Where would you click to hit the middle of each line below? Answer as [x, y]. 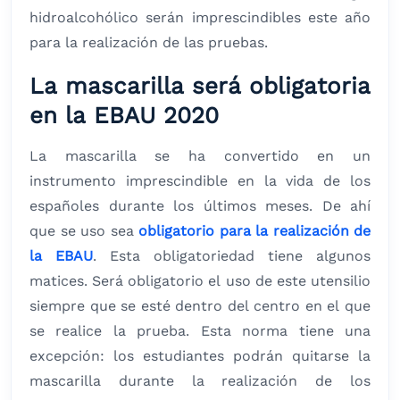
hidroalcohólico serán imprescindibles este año [200, 18]
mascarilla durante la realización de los [200, 381]
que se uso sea [84, 231]
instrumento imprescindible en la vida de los [200, 181]
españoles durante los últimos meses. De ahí [200, 206]
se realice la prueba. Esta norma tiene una [200, 331]
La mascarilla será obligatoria [200, 86]
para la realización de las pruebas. [149, 43]
